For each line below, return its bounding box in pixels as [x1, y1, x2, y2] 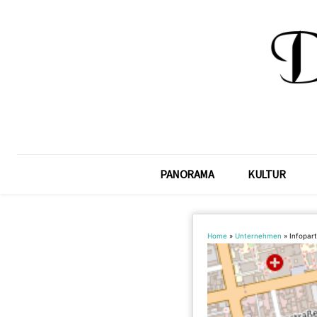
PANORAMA [160, 167, 214, 181]
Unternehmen [235, 232, 282, 240]
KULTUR [248, 167, 286, 181]
